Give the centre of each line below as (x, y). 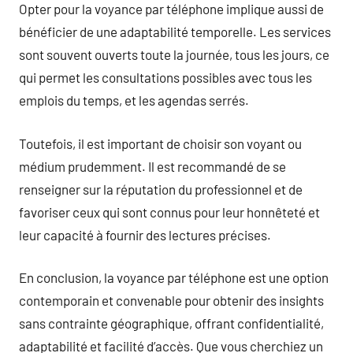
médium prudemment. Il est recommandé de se (152, 166)
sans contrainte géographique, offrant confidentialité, (171, 323)
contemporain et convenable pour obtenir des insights (171, 300)
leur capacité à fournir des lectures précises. (145, 234)
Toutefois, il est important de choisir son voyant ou (160, 143)
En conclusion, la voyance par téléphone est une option (174, 277)
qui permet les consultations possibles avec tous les (165, 77)
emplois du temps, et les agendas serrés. (134, 100)
